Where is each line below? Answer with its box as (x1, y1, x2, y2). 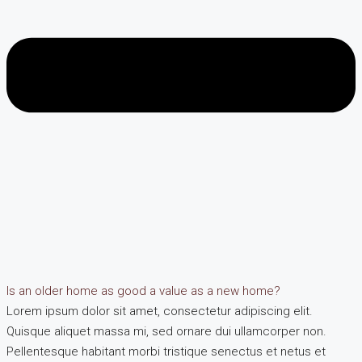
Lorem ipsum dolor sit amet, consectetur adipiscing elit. (6, 303, 313, 318)
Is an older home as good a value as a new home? (6, 283, 280, 298)
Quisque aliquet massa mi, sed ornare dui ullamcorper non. (6, 323, 326, 339)
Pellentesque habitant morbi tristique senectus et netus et (6, 343, 326, 359)
